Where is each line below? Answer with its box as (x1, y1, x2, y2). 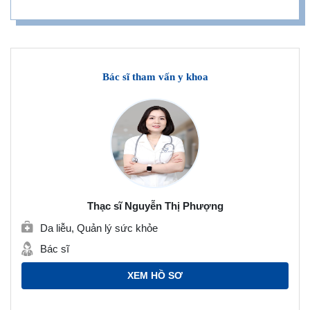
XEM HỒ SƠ (127, 270, 183, 281)
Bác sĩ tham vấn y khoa (102, 71, 208, 82)
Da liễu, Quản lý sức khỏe (40, 222, 158, 234)
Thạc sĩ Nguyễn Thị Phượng (86, 200, 224, 212)
